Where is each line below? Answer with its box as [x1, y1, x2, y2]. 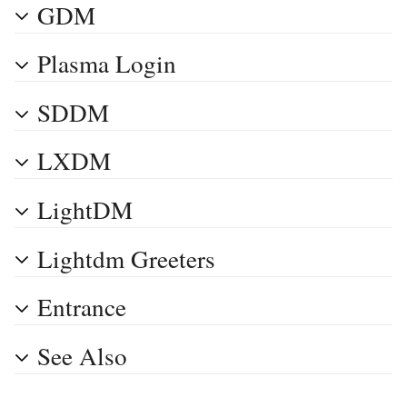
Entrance [37, 290, 126, 324]
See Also [37, 338, 127, 372]
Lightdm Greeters [37, 241, 215, 275]
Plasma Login [37, 46, 176, 81]
